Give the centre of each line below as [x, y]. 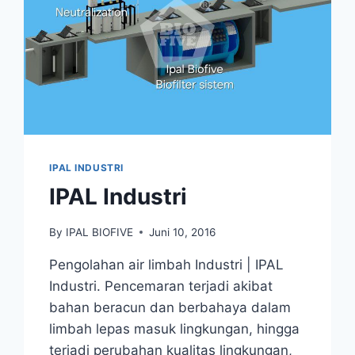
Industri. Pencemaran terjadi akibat [161, 286]
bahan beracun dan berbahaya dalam [170, 307]
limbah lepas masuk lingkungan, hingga [175, 328]
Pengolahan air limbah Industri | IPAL [167, 264]
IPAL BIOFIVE [99, 232]
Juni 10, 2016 [182, 232]
